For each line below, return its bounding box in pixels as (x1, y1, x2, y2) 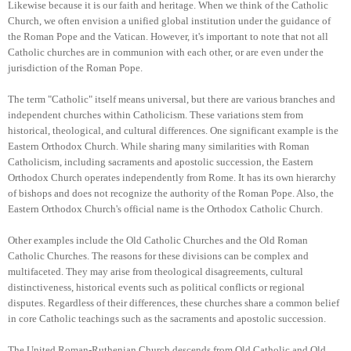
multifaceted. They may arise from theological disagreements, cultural (8, 265, 303, 277)
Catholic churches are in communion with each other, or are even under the (8, 45, 324, 58)
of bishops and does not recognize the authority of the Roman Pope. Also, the (8, 186, 334, 199)
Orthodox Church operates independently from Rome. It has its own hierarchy (8, 171, 336, 183)
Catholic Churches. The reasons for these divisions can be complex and (8, 249, 309, 262)
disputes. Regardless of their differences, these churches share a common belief (8, 296, 339, 309)
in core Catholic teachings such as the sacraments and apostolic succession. (8, 312, 326, 324)
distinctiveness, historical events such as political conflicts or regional (8, 280, 305, 293)
